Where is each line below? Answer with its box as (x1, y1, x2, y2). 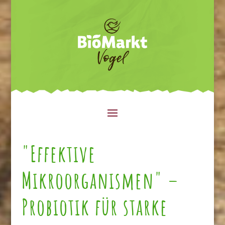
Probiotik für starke (21, 192, 168, 221)
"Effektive (21, 139, 96, 168)
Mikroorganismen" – (21, 165, 179, 194)
